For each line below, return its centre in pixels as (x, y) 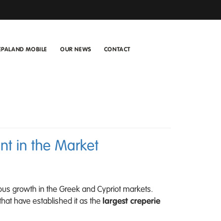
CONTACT (117, 50)
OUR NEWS (76, 50)
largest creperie (131, 201)
